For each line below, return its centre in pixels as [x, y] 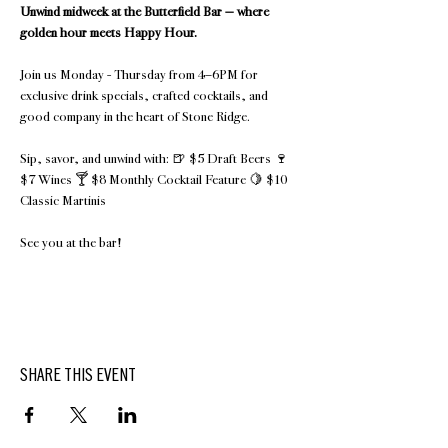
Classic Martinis [64, 200]
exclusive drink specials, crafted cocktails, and [145, 95]
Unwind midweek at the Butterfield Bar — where [146, 11]
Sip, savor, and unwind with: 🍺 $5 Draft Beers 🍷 [155, 158]
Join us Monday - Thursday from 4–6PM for [140, 74]
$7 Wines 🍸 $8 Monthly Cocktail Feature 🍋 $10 [155, 179]
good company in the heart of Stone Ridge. [135, 116]
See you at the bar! [71, 242]
